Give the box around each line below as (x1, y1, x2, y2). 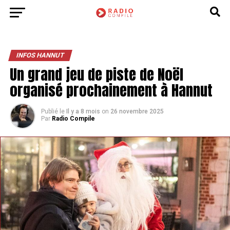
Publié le (41, 108, 65, 115)
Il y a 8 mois (66, 108, 100, 115)
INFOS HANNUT (15, 51, 65, 59)
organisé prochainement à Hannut (9, 79, 213, 101)
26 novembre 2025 (110, 108, 164, 115)
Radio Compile (51, 115, 95, 122)
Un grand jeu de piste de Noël (9, 63, 183, 85)
